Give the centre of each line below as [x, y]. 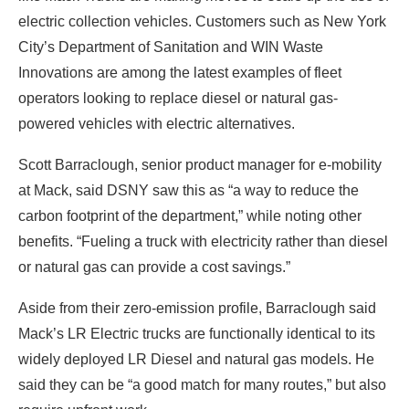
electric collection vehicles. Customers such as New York [202, 21]
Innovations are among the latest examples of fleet [180, 72]
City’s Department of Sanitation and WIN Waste [171, 47]
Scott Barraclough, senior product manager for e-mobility [200, 164]
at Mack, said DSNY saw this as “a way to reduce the [189, 190]
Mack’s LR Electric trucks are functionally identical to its [197, 333]
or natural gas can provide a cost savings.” [154, 267]
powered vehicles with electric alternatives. [157, 123]
